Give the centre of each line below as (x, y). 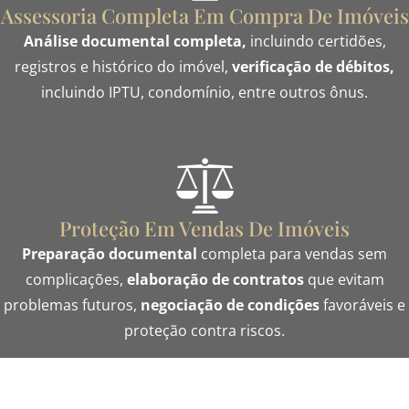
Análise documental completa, (135, 41)
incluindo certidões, (316, 41)
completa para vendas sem (292, 254)
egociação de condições (235, 305)
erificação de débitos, (317, 66)
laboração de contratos (219, 280)
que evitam (344, 280)
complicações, (76, 280)
